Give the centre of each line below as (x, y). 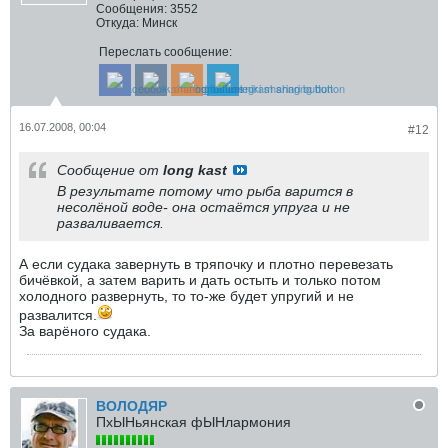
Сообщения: (131, 9)
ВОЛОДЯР (131, 406)
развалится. (58, 315)
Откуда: (117, 23)
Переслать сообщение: (165, 52)
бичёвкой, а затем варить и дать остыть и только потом (200, 280)
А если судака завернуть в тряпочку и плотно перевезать (206, 264)
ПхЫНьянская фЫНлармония (193, 422)
